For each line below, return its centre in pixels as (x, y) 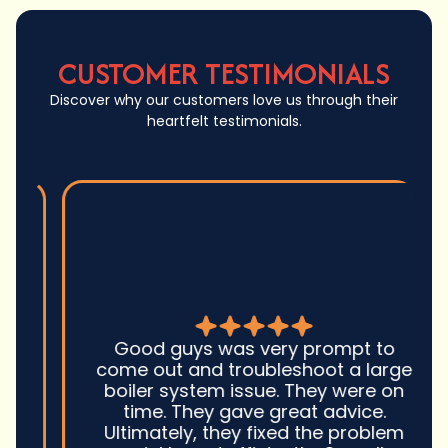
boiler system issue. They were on (224, 390)
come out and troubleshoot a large (224, 369)
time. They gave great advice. (224, 411)
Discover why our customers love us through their (224, 100)
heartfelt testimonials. (224, 121)
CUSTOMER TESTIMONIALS (224, 74)
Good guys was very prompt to (224, 348)
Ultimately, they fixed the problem (224, 432)
